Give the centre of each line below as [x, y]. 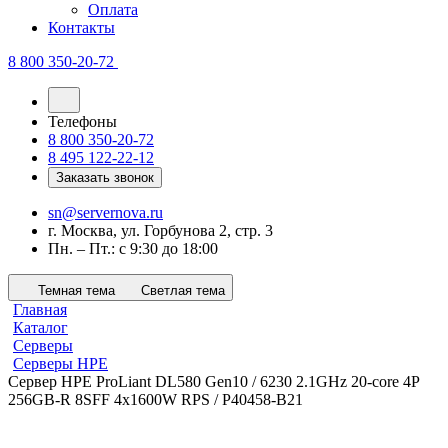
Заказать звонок [105, 178]
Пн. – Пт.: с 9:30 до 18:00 [133, 249]
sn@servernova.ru [105, 213]
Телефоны [82, 122]
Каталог [40, 328]
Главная [40, 310]
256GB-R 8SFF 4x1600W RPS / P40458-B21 [155, 400]
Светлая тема [183, 291]
